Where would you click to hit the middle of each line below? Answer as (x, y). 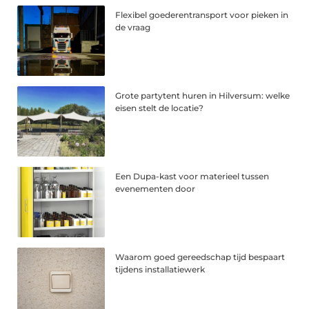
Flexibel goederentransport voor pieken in (202, 15)
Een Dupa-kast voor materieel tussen (192, 177)
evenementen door (156, 189)
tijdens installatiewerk (160, 270)
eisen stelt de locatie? (160, 108)
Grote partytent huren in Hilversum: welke (203, 96)
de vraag (133, 28)
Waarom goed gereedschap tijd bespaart (200, 257)
